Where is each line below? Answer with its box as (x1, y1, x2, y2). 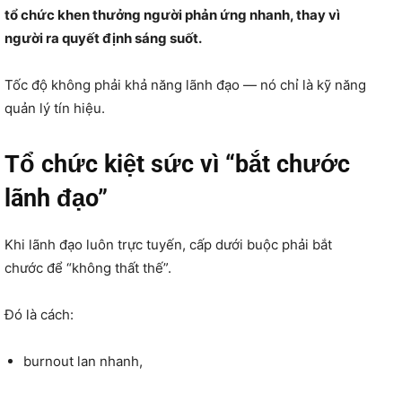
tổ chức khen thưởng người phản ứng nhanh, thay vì (4, 5, 340, 23)
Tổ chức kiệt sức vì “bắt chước (4, 149, 350, 179)
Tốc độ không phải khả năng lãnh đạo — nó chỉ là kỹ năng (4, 75, 366, 93)
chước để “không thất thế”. (4, 258, 171, 276)
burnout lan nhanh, (23, 352, 143, 370)
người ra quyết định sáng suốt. (4, 29, 202, 47)
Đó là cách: (4, 305, 74, 323)
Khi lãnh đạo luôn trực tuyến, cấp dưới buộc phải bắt (4, 235, 332, 253)
